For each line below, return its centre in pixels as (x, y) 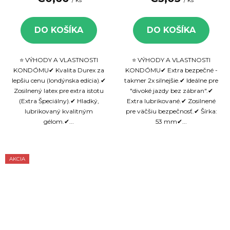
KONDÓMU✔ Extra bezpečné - (171, 70)
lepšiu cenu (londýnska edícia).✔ (59, 80)
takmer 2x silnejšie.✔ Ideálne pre (171, 80)
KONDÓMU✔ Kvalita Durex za (59, 70)
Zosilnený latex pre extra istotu (59, 90)
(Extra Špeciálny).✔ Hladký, (59, 101)
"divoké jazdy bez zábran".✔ (171, 90)
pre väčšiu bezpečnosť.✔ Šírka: (171, 111)
